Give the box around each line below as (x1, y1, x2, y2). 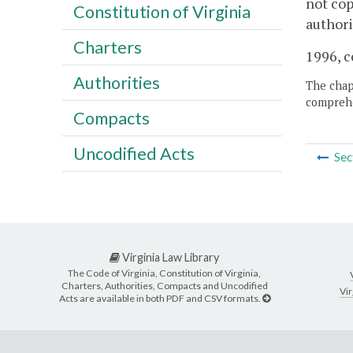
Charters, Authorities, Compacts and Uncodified (61, 279, 268, 292)
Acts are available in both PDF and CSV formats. (58, 292, 262, 304)
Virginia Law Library (120, 251, 219, 265)
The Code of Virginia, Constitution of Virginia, (68, 266, 261, 279)
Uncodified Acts (72, 143, 195, 164)
